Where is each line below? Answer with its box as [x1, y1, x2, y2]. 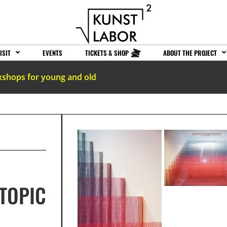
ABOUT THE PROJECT [163, 47, 217, 58]
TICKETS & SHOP [85, 47, 129, 58]
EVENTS [43, 47, 63, 58]
